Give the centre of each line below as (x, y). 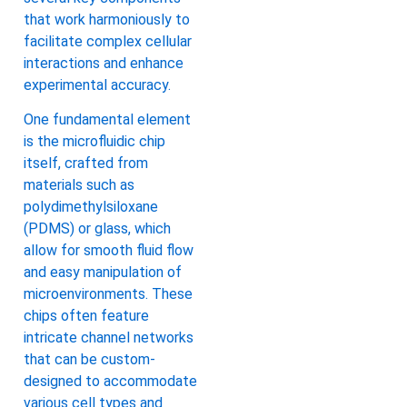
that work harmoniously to (107, 19)
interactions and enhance (104, 63)
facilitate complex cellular (108, 41)
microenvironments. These (108, 294)
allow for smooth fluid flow (109, 251)
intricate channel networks (109, 338)
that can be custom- (89, 360)
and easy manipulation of (103, 273)
